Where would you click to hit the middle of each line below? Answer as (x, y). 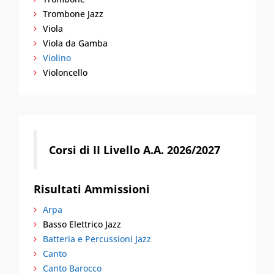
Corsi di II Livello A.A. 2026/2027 (135, 150)
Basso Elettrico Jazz (82, 224)
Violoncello (65, 72)
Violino (57, 58)
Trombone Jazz (73, 14)
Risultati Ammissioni (92, 189)
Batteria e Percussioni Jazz (97, 239)
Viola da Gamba (75, 43)
